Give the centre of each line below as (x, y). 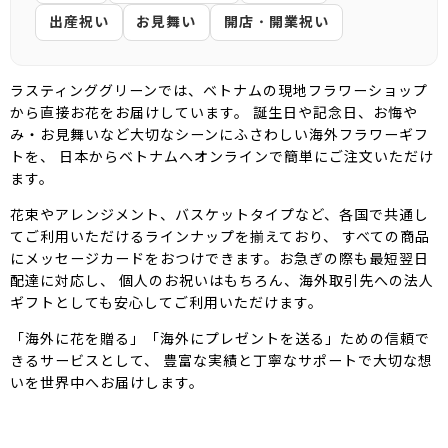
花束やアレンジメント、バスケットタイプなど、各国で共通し (219, 214)
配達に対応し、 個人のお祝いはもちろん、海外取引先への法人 (222, 280)
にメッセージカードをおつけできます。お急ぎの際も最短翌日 (219, 258)
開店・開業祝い (276, 22)
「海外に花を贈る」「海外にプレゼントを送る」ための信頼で (220, 338)
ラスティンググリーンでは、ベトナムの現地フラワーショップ (219, 90)
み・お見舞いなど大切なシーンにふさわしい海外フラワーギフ (219, 134)
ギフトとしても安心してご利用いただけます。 (166, 302)
